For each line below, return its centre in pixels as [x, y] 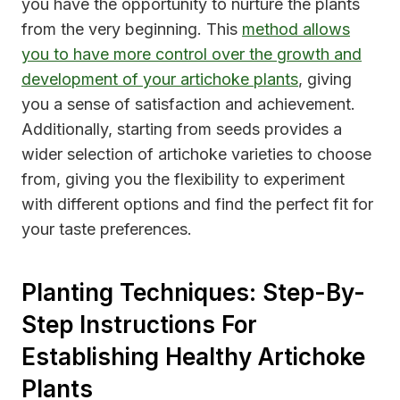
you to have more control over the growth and [192, 54]
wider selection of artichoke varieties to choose [196, 154]
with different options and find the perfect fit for [197, 204]
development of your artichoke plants [160, 79]
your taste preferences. [107, 229]
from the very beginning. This [132, 29]
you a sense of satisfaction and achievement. [188, 104]
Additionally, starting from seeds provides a [182, 129]
